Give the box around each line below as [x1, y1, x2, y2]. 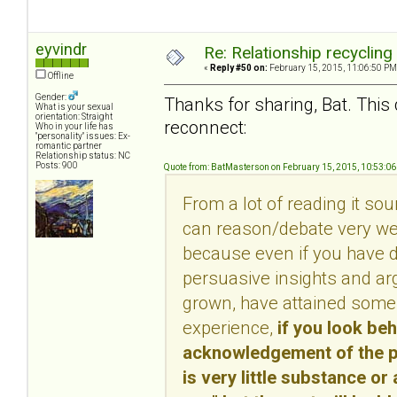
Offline [46, 71, 74, 82]
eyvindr [35, 40, 87, 59]
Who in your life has [35, 121, 113, 132]
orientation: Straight [35, 112, 113, 122]
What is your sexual [35, 102, 113, 113]
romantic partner [35, 141, 102, 152]
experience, [183, 316, 277, 339]
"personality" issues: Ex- [35, 131, 130, 142]
